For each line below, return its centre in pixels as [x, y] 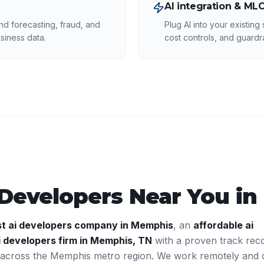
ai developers [40, 225]
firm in [73, 240]
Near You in [193, 196]
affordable [219, 225]
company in [101, 225]
